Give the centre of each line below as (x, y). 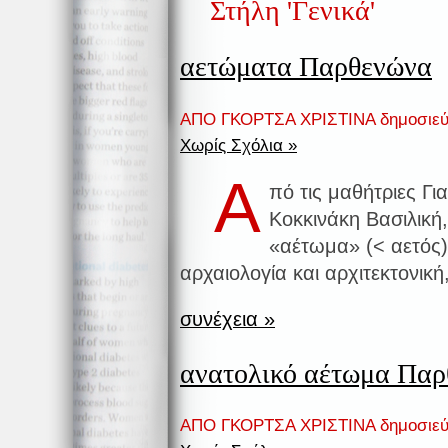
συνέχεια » (227, 319)
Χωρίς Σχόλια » (238, 145)
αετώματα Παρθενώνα (306, 67)
